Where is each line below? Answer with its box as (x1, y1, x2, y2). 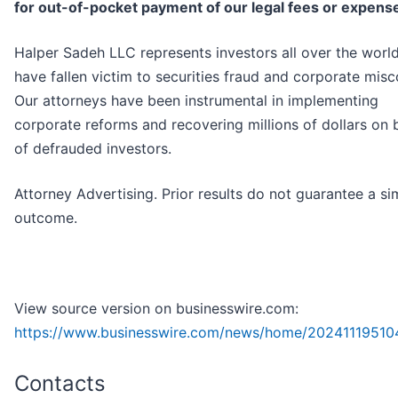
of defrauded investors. (14, 139, 171, 158)
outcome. (14, 209, 77, 227)
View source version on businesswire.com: (14, 299, 298, 318)
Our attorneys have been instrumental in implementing (14, 92, 378, 110)
